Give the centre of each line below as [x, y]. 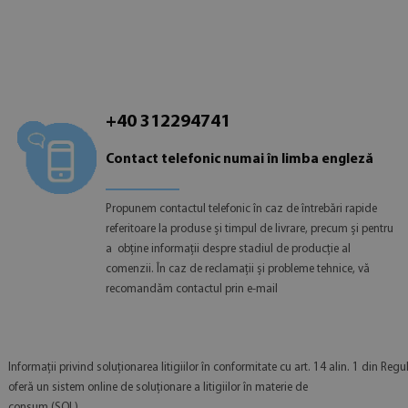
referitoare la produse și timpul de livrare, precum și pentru [250, 229]
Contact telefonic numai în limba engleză [240, 160]
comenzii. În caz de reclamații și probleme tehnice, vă [238, 269]
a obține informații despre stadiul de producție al [229, 249]
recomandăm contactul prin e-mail [192, 289]
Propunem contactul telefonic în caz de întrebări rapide [242, 209]
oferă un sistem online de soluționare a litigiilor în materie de [158, 387]
